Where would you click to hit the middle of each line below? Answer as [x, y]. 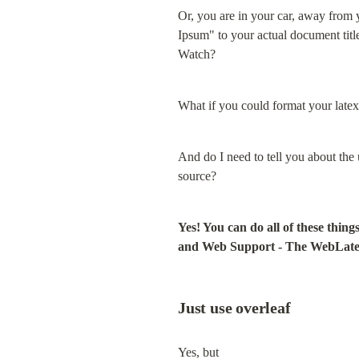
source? [197, 176]
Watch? [197, 54]
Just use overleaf [234, 308]
